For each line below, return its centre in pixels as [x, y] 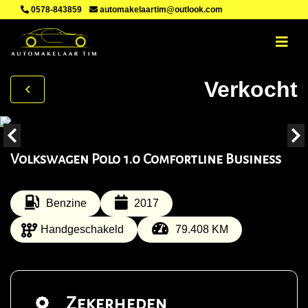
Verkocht [251, 89]
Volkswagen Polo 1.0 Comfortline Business [146, 159]
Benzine [66, 203]
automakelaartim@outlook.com [160, 10]
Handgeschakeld [82, 229]
